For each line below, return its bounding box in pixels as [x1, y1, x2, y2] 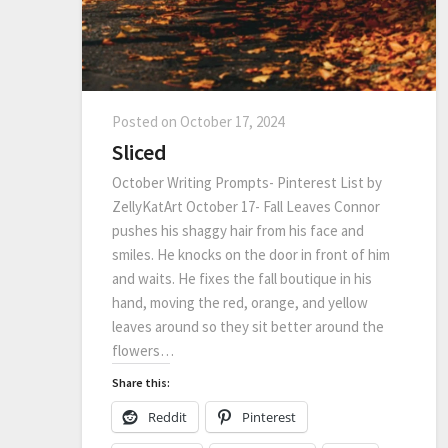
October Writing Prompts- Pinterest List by [112, 172, 382, 192]
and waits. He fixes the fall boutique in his [112, 268, 372, 288]
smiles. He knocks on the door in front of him [112, 244, 390, 264]
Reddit [148, 407, 187, 426]
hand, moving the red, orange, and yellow [112, 292, 368, 312]
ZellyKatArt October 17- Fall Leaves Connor [112, 196, 380, 216]
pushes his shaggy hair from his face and [112, 220, 364, 240]
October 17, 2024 [180, 111, 284, 131]
